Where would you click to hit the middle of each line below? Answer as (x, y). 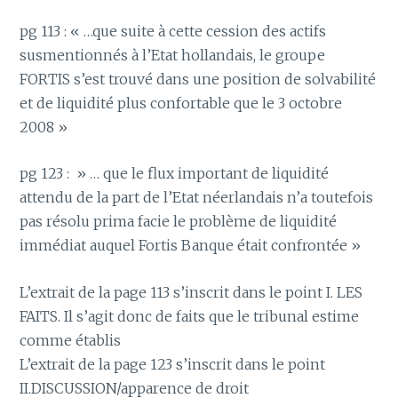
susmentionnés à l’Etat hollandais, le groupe (173, 55)
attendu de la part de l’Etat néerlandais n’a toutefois (197, 198)
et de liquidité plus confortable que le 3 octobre (181, 103)
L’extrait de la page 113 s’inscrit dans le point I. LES (191, 292)
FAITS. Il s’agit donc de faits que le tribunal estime (190, 316)
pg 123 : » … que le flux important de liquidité (175, 174)
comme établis (71, 340)
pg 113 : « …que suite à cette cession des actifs (173, 31)
